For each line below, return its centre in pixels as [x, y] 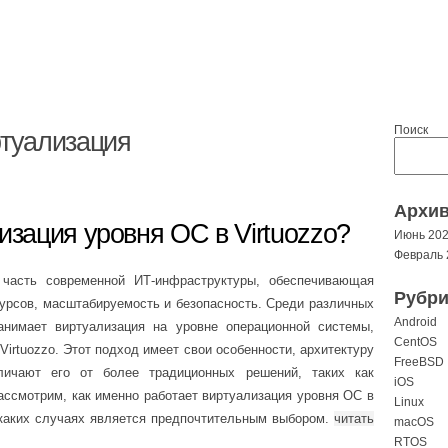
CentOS [415, 342]
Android [415, 322]
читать [354, 418]
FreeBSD [419, 362]
